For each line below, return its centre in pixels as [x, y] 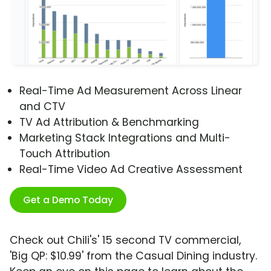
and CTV [42, 107]
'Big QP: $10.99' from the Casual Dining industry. [133, 256]
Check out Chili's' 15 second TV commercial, [125, 240]
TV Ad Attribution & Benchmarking [109, 122]
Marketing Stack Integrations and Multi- [125, 138]
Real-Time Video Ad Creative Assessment [131, 170]
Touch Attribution [65, 154]
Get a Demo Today [68, 200]
